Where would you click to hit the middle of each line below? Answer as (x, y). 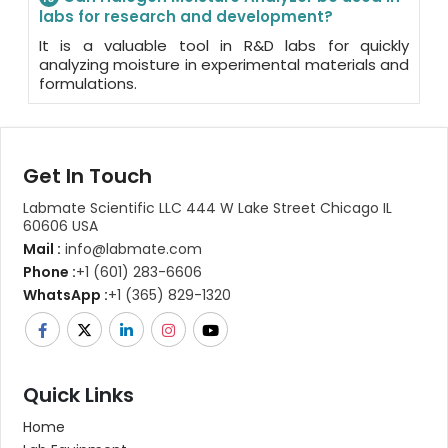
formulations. (88, 83)
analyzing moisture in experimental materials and (224, 64)
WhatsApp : (65, 294)
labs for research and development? (186, 16)
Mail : (42, 248)
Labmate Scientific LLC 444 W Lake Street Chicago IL (207, 207)
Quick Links (78, 394)
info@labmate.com (131, 248)
